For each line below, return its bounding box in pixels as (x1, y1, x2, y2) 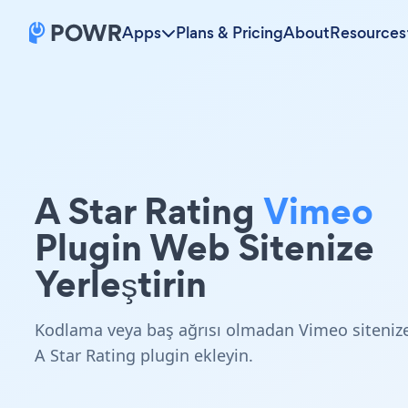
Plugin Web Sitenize (35, 221, 374, 273)
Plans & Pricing (176, 22, 283, 44)
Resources (330, 22, 406, 44)
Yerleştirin (35, 258, 207, 310)
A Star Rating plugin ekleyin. (35, 344, 253, 366)
